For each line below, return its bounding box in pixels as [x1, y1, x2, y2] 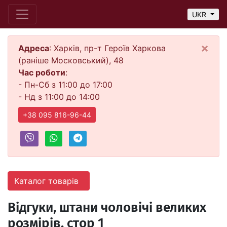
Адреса [18, 43, 49, 53]
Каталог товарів [14, 176, 81, 186]
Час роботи [18, 67, 65, 78]
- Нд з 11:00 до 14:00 [18, 92, 100, 102]
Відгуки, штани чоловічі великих [8, 202, 206, 215]
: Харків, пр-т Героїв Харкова [49, 43, 166, 53]
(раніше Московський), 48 [18, 55, 124, 65]
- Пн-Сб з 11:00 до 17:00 [18, 80, 112, 90]
